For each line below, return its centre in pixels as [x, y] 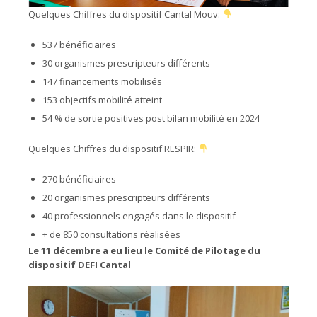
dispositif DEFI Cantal [80, 265]
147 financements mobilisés [102, 81]
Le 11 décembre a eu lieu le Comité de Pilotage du [144, 250]
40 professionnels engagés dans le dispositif [139, 216]
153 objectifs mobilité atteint [102, 100]
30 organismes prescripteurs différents [126, 63]
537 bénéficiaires [79, 45]
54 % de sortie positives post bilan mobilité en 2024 [151, 118]
